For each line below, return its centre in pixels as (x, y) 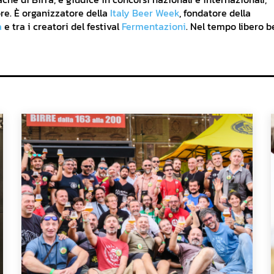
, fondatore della (215, 13)
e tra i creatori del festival (62, 27)
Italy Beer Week (145, 13)
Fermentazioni (154, 27)
